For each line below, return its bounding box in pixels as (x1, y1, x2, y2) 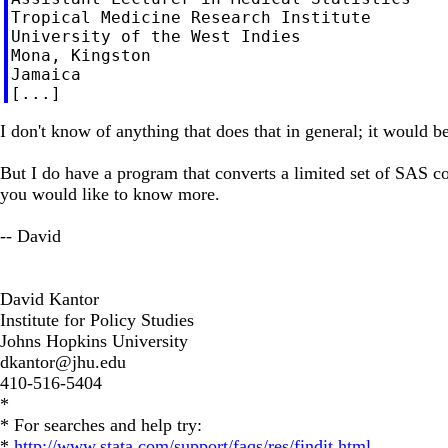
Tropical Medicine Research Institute (10, 7, 371, 27)
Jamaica (10, 64, 81, 84)
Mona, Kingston (10, 45, 151, 65)
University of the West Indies (10, 26, 301, 46)
